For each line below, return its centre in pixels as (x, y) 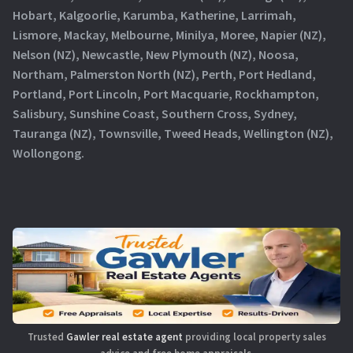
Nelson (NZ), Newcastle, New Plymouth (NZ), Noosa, (156, 55)
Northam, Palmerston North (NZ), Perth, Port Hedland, (164, 74)
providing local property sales (254, 337)
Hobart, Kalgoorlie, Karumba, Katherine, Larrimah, (154, 15)
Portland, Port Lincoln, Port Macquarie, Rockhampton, (166, 94)
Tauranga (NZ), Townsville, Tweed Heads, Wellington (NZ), (173, 134)
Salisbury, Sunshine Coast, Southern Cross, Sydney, (155, 114)
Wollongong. (48, 153)
